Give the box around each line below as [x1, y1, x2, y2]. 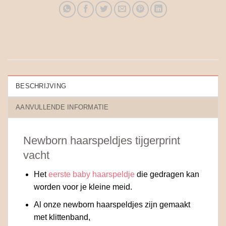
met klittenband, [33, 212, 90, 221]
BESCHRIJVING [16, 82, 67, 90]
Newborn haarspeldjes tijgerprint [23, 134, 180, 147]
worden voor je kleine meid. [33, 183, 132, 192]
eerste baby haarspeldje [48, 170, 135, 179]
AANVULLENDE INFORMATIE [16, 103, 109, 111]
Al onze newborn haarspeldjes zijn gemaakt [33, 200, 190, 209]
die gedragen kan [134, 170, 199, 179]
